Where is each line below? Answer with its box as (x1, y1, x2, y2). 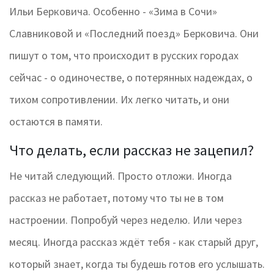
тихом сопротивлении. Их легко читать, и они (9, 92, 229, 107)
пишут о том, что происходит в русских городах (9, 48, 239, 63)
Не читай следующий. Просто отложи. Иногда (9, 169, 232, 183)
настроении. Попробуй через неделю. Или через (9, 213, 242, 228)
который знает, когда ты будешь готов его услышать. (9, 257, 265, 272)
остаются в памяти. (9, 114, 103, 129)
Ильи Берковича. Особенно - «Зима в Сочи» (9, 4, 217, 19)
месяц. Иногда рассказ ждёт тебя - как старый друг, (9, 235, 258, 250)
